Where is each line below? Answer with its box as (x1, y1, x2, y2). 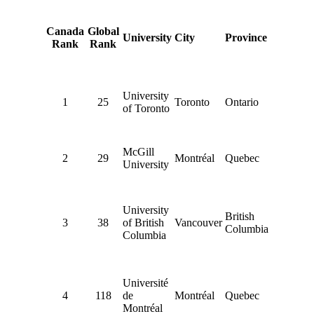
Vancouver (174, 216, 222, 228)
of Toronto (122, 102, 170, 114)
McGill (122, 145, 154, 158)
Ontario (224, 95, 259, 108)
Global (87, 25, 119, 37)
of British (122, 216, 164, 228)
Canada (46, 25, 84, 37)
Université (122, 276, 168, 289)
